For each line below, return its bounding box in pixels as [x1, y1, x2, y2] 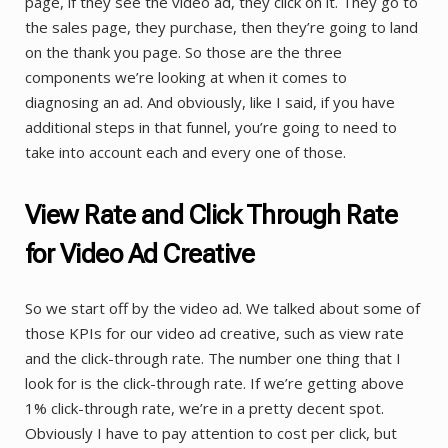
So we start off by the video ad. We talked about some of [25, 298, 420, 319]
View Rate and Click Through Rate [25, 199, 398, 230]
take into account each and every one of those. [25, 141, 346, 162]
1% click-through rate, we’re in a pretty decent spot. [25, 398, 384, 419]
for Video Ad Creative [25, 238, 255, 269]
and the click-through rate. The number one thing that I [25, 348, 401, 369]
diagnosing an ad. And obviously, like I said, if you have [25, 91, 395, 112]
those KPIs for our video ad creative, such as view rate [25, 323, 404, 344]
